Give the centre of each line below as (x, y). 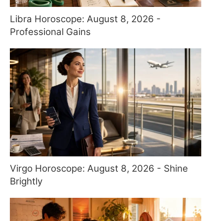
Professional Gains (50, 32)
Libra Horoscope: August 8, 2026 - (85, 19)
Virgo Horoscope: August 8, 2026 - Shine (99, 168)
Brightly (26, 181)
